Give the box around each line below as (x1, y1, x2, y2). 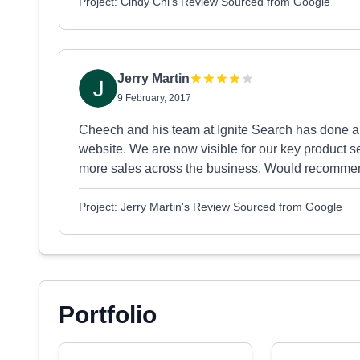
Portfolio (59, 301, 157, 328)
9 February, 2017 (117, 92, 191, 104)
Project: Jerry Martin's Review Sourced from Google (79, 200, 342, 213)
